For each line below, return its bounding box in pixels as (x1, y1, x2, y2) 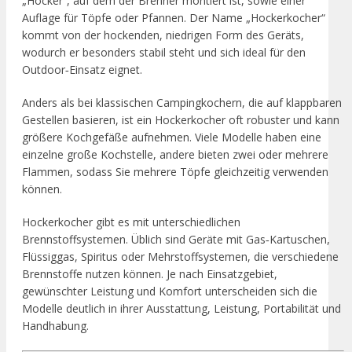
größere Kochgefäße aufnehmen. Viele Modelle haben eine (22, 129, 321, 145)
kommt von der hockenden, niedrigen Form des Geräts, (22, 27, 304, 42)
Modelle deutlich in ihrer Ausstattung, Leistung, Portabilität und (22, 300, 341, 316)
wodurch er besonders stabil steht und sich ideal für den (22, 44, 306, 60)
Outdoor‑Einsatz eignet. (22, 61, 142, 77)
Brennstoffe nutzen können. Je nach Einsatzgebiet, (22, 266, 277, 281)
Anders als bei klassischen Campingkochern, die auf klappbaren (22, 94, 342, 110)
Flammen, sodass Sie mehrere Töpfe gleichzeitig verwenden (22, 163, 328, 179)
